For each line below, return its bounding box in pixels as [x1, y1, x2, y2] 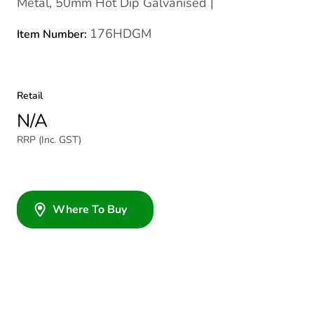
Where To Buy [53, 202, 127, 217]
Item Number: [17, 27, 90, 42]
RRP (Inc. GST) [17, 133, 81, 146]
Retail [17, 89, 43, 102]
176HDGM [90, 25, 151, 42]
